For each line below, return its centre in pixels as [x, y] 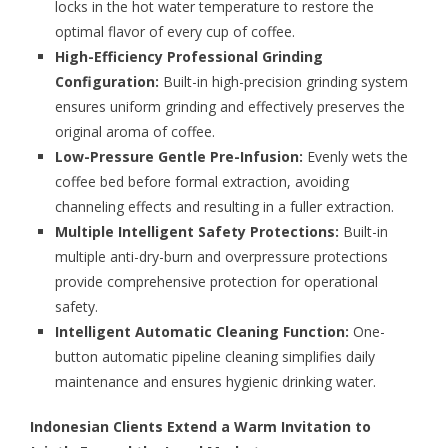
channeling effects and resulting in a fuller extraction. [224, 207]
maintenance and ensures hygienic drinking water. [215, 382]
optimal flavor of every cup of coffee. [175, 32]
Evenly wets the [355, 157]
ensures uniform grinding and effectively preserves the [230, 107]
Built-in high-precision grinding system [283, 82]
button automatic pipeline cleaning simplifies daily [215, 357]
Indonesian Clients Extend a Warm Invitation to [200, 427]
